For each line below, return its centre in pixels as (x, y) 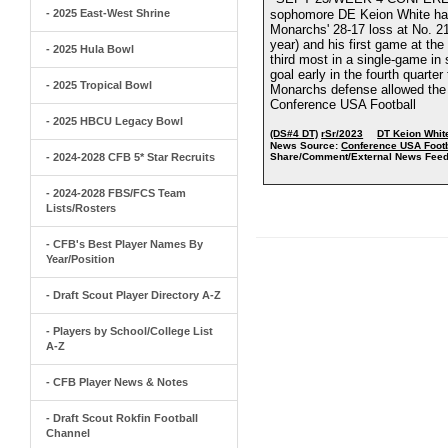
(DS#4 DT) (294, 133)
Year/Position (80, 259)
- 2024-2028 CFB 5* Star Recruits (130, 157)
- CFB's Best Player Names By (124, 244)
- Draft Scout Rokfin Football (122, 418)
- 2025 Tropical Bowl (99, 85)
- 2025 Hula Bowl (90, 49)
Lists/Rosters (81, 208)
